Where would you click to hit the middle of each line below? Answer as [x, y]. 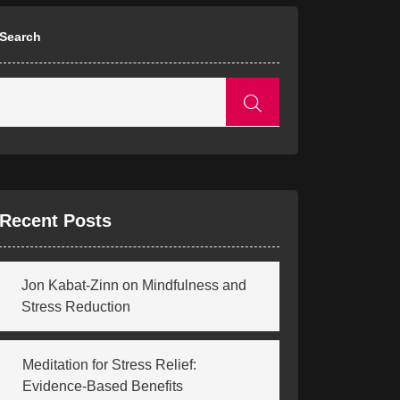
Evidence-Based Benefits [103, 386]
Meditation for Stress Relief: [109, 365]
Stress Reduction [76, 307]
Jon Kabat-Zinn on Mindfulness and [134, 285]
